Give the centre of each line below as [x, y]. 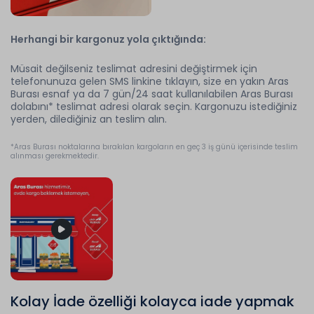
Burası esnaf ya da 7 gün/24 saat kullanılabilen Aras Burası [152, 94]
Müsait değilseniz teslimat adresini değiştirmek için [134, 69]
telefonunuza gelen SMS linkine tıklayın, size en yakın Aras [150, 81]
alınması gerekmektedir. [55, 156]
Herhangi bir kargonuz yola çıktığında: [108, 39]
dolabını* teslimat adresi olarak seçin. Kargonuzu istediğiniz [154, 107]
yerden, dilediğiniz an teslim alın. [89, 119]
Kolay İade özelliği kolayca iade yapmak [152, 302]
